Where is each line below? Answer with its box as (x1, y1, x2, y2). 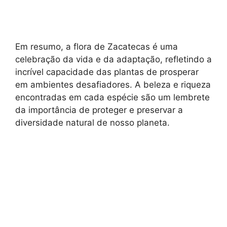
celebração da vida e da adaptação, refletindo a (15, 54, 212, 65)
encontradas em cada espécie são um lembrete (15, 92, 210, 103)
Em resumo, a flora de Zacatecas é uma (15, 42, 178, 52)
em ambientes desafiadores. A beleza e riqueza (15, 80, 211, 90)
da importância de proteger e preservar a (15, 105, 183, 116)
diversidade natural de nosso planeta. (15, 118, 170, 128)
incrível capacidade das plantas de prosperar (15, 67, 199, 78)
